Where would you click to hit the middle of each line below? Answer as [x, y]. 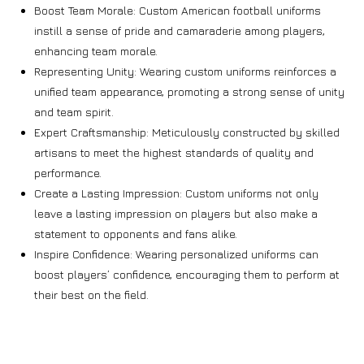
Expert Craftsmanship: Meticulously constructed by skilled [187, 132]
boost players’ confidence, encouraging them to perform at [187, 274]
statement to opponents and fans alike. [136, 233]
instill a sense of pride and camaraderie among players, [180, 30]
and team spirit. [74, 111]
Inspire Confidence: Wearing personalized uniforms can [177, 253]
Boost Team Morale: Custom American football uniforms [178, 10]
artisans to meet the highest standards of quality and [174, 152]
